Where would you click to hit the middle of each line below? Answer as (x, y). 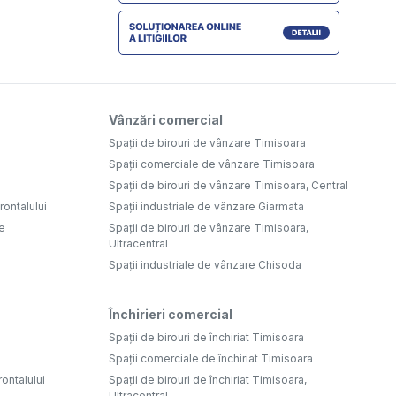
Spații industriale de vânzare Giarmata (206, 207)
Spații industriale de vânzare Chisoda (205, 265)
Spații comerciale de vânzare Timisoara (212, 164)
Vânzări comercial (166, 120)
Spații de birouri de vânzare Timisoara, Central (228, 186)
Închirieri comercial (171, 315)
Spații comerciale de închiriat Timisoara (211, 359)
